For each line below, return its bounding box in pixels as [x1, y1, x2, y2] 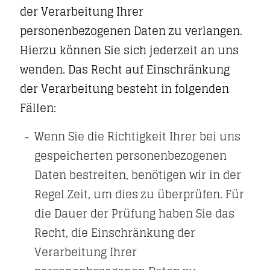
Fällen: [20, 98, 56, 118]
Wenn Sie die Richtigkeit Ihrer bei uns [34, 127, 240, 146]
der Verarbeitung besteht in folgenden [20, 79, 229, 98]
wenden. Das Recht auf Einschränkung [20, 60, 230, 79]
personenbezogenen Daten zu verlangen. [20, 21, 242, 40]
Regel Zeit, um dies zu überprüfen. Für [34, 184, 244, 204]
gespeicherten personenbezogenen [34, 146, 227, 165]
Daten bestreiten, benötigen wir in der [34, 165, 241, 184]
